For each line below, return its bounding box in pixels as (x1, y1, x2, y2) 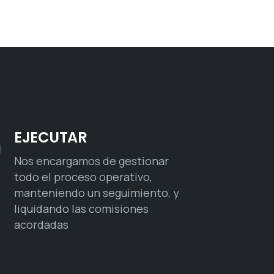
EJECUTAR (14, 127, 87, 147)
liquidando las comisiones (14, 201, 149, 216)
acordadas (14, 217, 69, 232)
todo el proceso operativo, (14, 169, 153, 184)
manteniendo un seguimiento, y (14, 185, 180, 200)
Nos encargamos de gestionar (14, 153, 169, 168)
